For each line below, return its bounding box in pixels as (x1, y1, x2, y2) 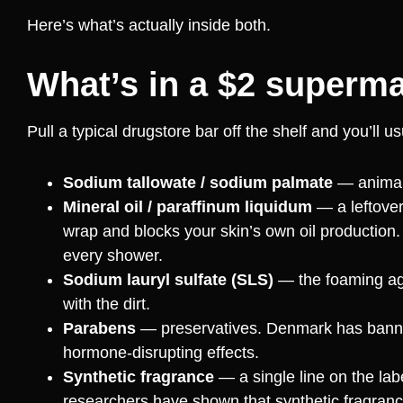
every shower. (63, 246, 163, 265)
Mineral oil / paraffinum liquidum (63, 198, 312, 217)
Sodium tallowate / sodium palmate (63, 174, 333, 193)
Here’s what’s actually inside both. (27, 16, 271, 35)
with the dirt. (63, 295, 150, 314)
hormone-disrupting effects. (63, 344, 259, 363)
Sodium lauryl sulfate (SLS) (63, 271, 273, 290)
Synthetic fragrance (63, 368, 214, 387)
